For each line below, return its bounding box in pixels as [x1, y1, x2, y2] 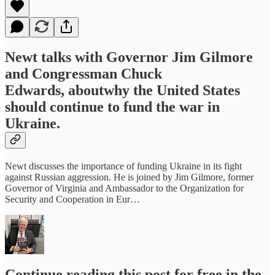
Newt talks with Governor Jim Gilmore [5, 49, 253, 66]
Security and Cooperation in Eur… [5, 194, 140, 205]
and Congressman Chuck [5, 66, 162, 82]
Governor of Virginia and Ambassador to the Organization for [5, 183, 244, 194]
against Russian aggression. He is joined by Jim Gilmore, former [5, 172, 254, 183]
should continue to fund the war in [5, 99, 220, 115]
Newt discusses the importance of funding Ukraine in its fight [5, 161, 242, 172]
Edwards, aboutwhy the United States [5, 82, 240, 99]
